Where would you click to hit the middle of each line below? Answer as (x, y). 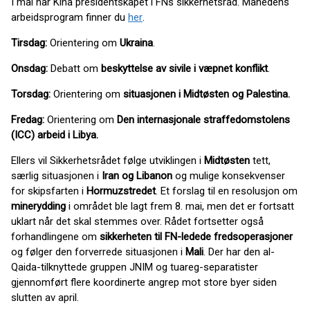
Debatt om (76, 68)
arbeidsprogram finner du (70, 17)
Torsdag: (32, 94)
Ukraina (136, 43)
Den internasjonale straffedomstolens (202, 119)
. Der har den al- (239, 252)
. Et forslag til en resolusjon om (227, 191)
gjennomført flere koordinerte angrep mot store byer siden (144, 282)
